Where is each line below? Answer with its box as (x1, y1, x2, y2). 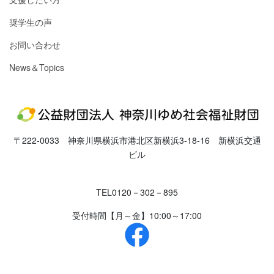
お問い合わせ (9, 39, 61, 51)
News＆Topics (9, 61, 64, 74)
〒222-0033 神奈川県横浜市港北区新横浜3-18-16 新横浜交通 (13, 133, 261, 146)
